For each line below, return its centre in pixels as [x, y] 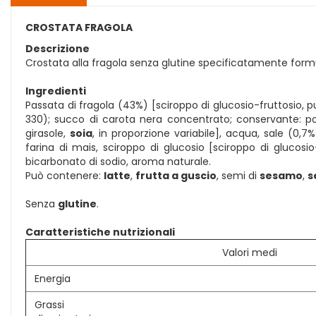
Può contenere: [65, 176]
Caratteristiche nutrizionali [100, 232]
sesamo [281, 176]
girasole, [48, 133]
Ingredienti [56, 91]
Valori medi [250, 253]
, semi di [238, 176]
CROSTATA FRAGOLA [79, 28]
